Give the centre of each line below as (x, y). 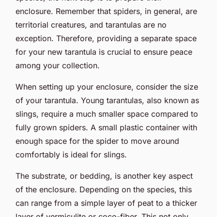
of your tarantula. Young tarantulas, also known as (107, 100)
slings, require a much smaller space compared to (107, 114)
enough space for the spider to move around (97, 141)
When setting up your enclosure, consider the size (107, 86)
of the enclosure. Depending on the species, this (104, 189)
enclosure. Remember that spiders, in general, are (106, 11)
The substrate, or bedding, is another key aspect (104, 176)
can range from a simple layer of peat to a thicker (106, 203)
